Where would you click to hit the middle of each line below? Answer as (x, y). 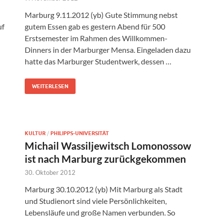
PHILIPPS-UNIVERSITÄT (80, 133)
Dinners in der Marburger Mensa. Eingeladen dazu (108, 50)
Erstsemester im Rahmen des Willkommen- (96, 38)
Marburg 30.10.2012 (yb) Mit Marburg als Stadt (104, 189)
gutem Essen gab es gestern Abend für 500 (95, 27)
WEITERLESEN (50, 86)
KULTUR (35, 133)
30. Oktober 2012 (50, 173)
